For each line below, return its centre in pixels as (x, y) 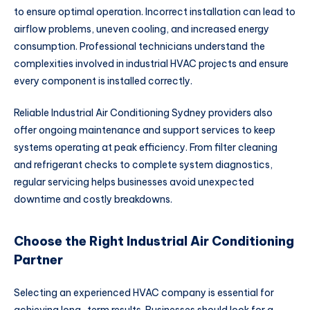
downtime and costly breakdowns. (93, 200)
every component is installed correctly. (103, 81)
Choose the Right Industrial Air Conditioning (154, 241)
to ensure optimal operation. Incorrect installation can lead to (155, 12)
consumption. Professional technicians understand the (139, 47)
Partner (38, 259)
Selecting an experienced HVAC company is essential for (144, 293)
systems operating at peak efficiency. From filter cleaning (146, 148)
